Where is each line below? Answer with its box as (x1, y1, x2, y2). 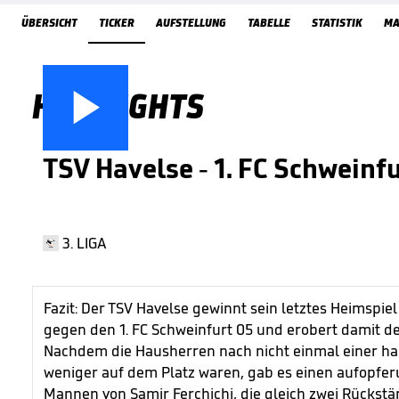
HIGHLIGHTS (32, 85, 204, 127)
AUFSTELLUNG (156, 15, 226, 30)
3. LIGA (62, 233, 107, 253)
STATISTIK (312, 15, 362, 30)
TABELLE (248, 15, 290, 30)
